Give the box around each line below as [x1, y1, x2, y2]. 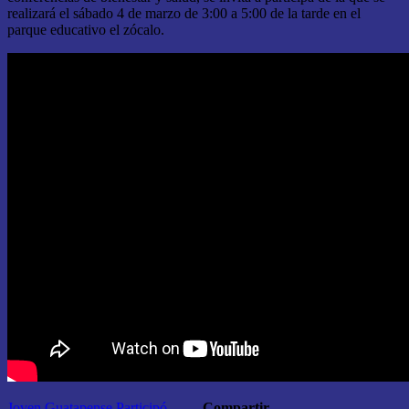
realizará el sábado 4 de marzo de [7, 5, 202, 21]
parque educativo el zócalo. [7, 21, 164, 37]
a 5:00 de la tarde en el [227, 5, 361, 21]
